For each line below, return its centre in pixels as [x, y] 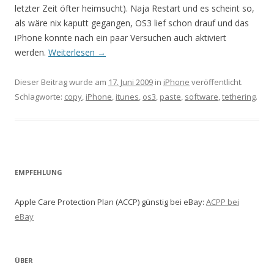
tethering [239, 97]
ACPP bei [223, 202]
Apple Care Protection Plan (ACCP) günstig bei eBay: [110, 202]
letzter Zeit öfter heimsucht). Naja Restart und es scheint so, [135, 8]
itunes [127, 97]
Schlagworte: [39, 97]
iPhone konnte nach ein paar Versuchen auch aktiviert [120, 38]
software [202, 97]
